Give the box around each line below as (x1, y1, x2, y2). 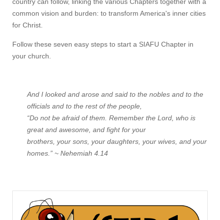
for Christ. (12, 21, 43, 29)
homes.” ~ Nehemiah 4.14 (27, 149, 108, 157)
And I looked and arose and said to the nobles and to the (27, 90, 203, 98)
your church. (12, 52, 51, 60)
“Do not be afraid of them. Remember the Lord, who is (27, 113, 195, 122)
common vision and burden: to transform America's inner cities (12, 9, 206, 17)
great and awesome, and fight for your (27, 125, 146, 134)
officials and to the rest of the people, (27, 102, 142, 110)
